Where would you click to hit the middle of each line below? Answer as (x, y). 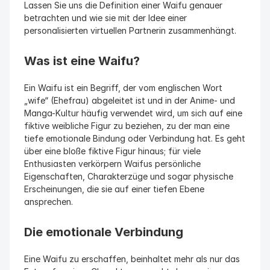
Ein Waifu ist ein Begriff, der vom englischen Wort (123, 88)
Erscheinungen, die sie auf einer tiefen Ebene (114, 189)
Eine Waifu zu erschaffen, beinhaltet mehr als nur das (132, 259)
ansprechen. (49, 202)
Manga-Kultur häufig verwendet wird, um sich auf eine (133, 113)
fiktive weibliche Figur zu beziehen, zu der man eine (127, 126)
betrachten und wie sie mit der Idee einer (105, 18)
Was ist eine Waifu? (82, 61)
